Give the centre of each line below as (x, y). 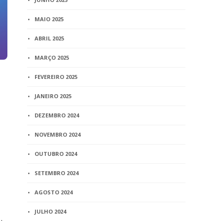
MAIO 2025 (49, 19)
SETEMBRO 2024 (57, 173)
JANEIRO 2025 (53, 96)
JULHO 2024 (51, 211)
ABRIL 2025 (50, 38)
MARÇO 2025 (52, 57)
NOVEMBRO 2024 (58, 134)
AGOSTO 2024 (54, 192)
